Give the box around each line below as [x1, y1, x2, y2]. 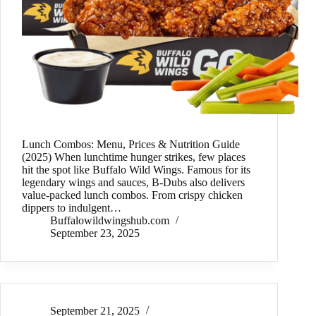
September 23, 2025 [50, 227, 140, 240]
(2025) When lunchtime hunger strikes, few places [22, 151, 245, 164]
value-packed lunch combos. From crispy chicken [22, 189, 243, 202]
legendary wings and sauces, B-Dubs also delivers [22, 176, 245, 189]
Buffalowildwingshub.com [50, 214, 169, 227]
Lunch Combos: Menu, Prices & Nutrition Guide [22, 138, 240, 151]
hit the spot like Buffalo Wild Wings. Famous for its [22, 164, 250, 176]
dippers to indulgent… [22, 202, 121, 214]
